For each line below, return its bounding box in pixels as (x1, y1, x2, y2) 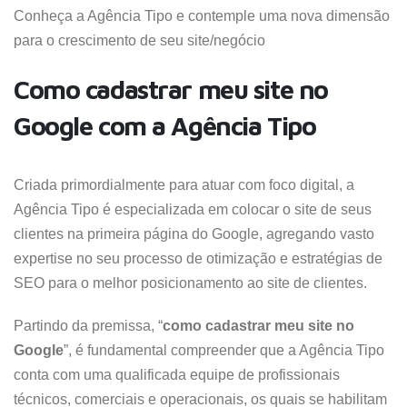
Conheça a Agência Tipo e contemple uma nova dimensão (14, 8, 390, 24)
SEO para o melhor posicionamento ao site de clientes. (14, 275, 367, 291)
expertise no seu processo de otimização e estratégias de (14, 251, 382, 266)
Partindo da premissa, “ (14, 318, 163, 333)
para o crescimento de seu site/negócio (14, 33, 265, 48)
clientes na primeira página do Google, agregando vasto (14, 226, 374, 242)
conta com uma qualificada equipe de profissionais (14, 367, 340, 382)
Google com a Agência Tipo (14, 110, 316, 141)
